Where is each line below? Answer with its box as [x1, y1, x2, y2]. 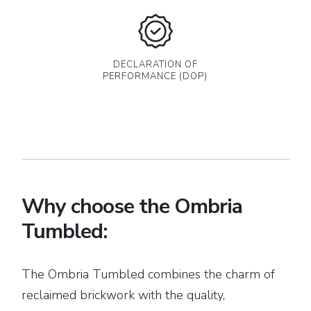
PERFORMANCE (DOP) [103, 70, 208, 83]
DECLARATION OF [112, 58, 198, 71]
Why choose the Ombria [22, 192, 243, 221]
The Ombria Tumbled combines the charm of [22, 266, 276, 283]
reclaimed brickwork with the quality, [22, 287, 226, 303]
